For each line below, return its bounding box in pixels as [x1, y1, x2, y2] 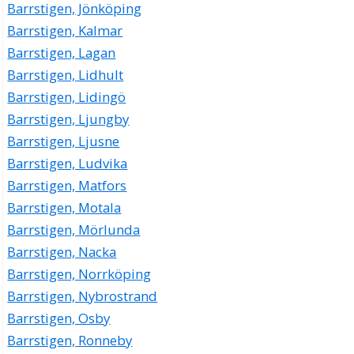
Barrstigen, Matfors [7, 175, 127, 194]
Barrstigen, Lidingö [7, 87, 126, 106]
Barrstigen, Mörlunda [7, 220, 141, 239]
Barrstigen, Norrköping [7, 264, 152, 283]
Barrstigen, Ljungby [7, 109, 130, 128]
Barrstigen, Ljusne [7, 131, 120, 150]
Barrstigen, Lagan [7, 43, 116, 62]
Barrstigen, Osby [7, 308, 111, 327]
